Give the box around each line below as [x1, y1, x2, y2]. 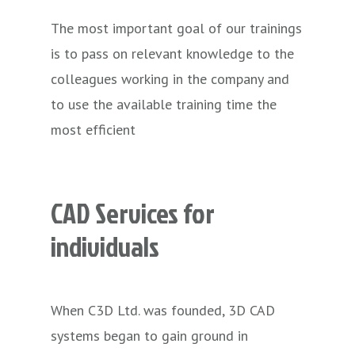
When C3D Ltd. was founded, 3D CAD [51, 300, 275, 319]
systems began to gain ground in [51, 326, 248, 345]
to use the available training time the [51, 95, 277, 114]
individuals [51, 227, 159, 265]
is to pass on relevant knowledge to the [51, 44, 294, 63]
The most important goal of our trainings [51, 19, 302, 38]
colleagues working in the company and [51, 70, 289, 89]
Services [95, 193, 178, 232]
